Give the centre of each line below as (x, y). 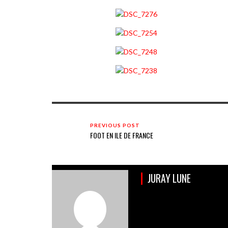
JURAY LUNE (169, 178)
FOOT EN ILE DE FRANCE (122, 135)
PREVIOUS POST (115, 125)
